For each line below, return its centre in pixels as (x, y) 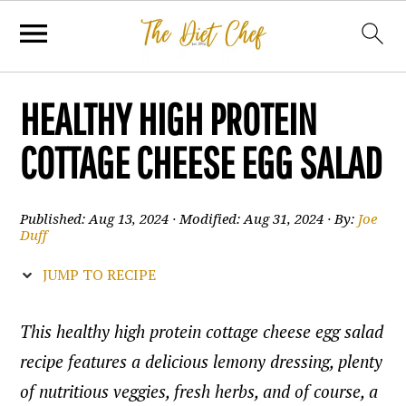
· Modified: (207, 219)
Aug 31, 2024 (284, 219)
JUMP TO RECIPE (98, 275)
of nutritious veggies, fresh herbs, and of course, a (199, 391)
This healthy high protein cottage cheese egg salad (202, 331)
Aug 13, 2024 (129, 219)
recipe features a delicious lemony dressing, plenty (202, 361)
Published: (55, 219)
